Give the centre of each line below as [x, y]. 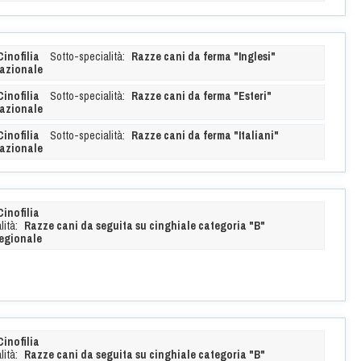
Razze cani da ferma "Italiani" [205, 135]
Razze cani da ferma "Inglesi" [203, 56]
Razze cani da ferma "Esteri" [201, 95]
